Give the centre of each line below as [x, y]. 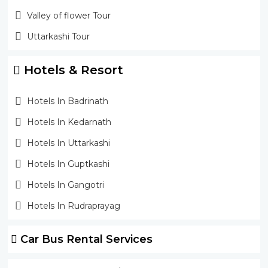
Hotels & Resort [71, 70]
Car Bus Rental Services [85, 239]
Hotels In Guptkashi [68, 164]
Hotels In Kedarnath [69, 122]
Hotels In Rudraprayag [73, 205]
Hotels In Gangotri [65, 185]
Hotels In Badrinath [67, 101]
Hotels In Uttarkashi [68, 143]
